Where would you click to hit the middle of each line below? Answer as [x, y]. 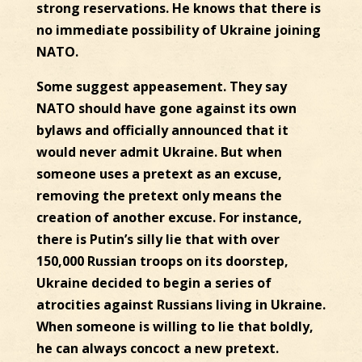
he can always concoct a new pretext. [157, 349]
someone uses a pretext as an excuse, [159, 174]
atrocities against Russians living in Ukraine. [181, 305]
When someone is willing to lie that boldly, [175, 327]
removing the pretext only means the [159, 196]
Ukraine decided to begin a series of [154, 283]
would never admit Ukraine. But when [159, 152]
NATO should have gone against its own [166, 109]
